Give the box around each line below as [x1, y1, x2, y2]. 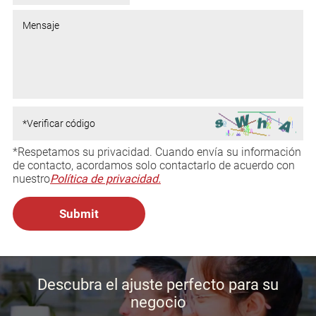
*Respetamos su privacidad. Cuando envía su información [12, 145, 301, 159]
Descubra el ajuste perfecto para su [37, 275, 279, 293]
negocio [130, 293, 186, 311]
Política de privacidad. [49, 171, 161, 186]
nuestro [12, 171, 50, 186]
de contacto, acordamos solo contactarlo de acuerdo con [12, 158, 295, 172]
